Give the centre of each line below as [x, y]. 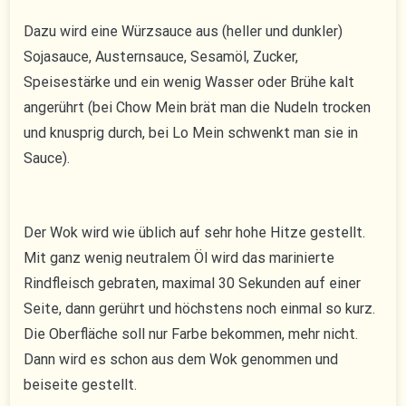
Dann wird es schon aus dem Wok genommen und [181, 360]
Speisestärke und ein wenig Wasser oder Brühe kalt [189, 82]
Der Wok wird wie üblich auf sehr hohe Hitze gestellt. [195, 233]
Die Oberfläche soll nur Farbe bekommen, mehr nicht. [191, 334]
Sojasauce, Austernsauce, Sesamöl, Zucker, [161, 57]
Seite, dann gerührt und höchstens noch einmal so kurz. [200, 309]
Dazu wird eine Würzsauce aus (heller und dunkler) [184, 32]
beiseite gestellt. [81, 385]
